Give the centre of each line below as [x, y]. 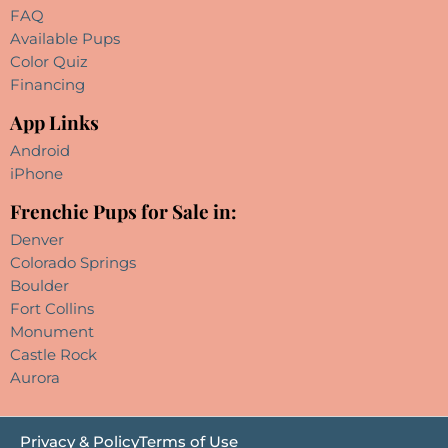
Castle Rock [53, 354]
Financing [47, 84]
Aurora [35, 377]
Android [40, 150]
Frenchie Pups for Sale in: [123, 210]
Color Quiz [49, 61]
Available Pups [65, 38]
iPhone [36, 173]
